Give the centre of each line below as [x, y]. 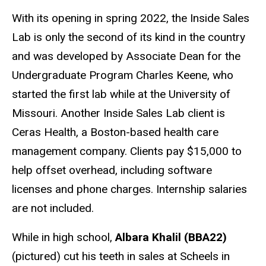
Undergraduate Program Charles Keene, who [123, 75]
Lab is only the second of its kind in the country [129, 37]
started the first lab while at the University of [121, 94]
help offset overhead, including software [112, 170]
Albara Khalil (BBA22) [171, 237]
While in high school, [64, 237]
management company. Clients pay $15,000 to [127, 151]
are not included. [54, 208]
